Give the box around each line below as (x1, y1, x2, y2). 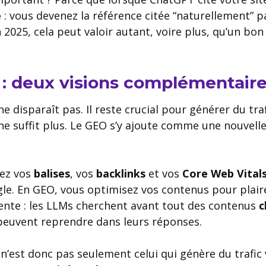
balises (34, 166, 70, 180)
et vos (145, 166, 182, 180)
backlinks (96, 166, 145, 180)
